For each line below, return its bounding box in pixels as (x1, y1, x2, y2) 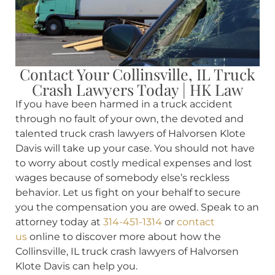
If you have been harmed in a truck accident (15, 98, 233, 110)
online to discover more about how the (27, 230, 221, 242)
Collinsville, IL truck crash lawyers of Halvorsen (15, 245, 239, 257)
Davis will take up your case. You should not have (15, 142, 255, 154)
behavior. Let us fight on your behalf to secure (15, 186, 241, 198)
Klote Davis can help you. (15, 260, 137, 272)
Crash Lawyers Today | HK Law (32, 79, 243, 99)
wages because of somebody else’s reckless (15, 171, 230, 184)
